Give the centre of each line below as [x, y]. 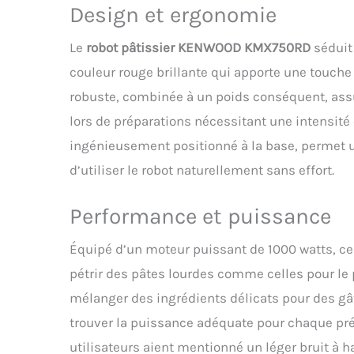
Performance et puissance [200, 217]
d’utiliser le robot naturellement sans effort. [202, 170]
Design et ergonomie [173, 15]
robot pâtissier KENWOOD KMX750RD [198, 48]
